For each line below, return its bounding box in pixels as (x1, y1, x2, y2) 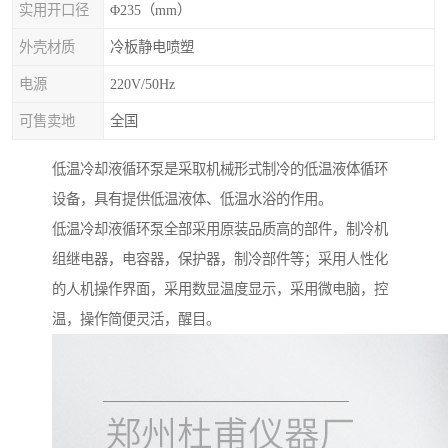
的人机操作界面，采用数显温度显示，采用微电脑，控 (52, 281, 388, 298)
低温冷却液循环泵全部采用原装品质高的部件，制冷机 (52, 221, 388, 238)
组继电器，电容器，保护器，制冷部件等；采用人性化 (52, 251, 388, 268)
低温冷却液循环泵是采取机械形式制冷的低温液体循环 (52, 161, 388, 178)
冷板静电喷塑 (110, 39, 194, 55)
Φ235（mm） (110, 2, 191, 18)
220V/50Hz (110, 76, 175, 92)
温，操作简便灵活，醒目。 (52, 311, 220, 328)
